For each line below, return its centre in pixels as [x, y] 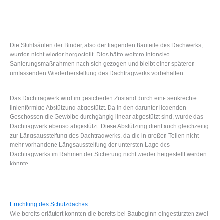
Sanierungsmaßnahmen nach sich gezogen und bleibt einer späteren [102, 64]
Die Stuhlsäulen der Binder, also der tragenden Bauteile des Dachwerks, [106, 45]
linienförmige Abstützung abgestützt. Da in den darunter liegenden [98, 108]
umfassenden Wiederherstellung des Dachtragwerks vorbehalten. [97, 73]
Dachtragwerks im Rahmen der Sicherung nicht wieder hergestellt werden [108, 154]
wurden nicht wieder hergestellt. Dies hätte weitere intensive [90, 54]
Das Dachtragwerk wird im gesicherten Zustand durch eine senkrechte [103, 98]
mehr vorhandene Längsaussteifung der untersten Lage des [90, 145]
